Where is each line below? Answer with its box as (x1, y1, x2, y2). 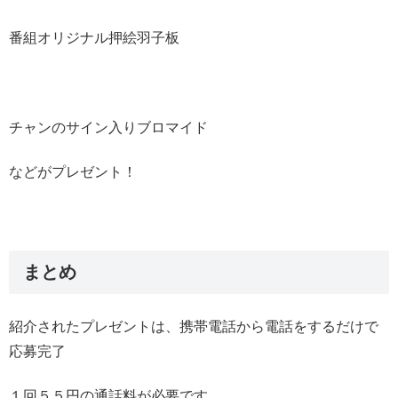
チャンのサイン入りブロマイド (9, 119, 208, 135)
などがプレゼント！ (9, 164, 137, 180)
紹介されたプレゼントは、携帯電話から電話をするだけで (9, 318, 378, 334)
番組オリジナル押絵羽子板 (9, 29, 179, 45)
